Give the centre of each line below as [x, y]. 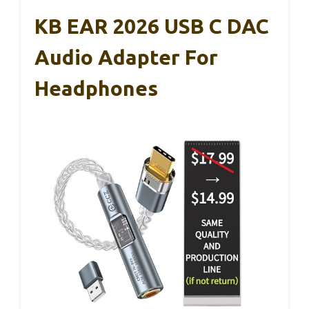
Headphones [96, 89]
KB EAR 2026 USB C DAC [152, 27]
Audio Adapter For [126, 58]
